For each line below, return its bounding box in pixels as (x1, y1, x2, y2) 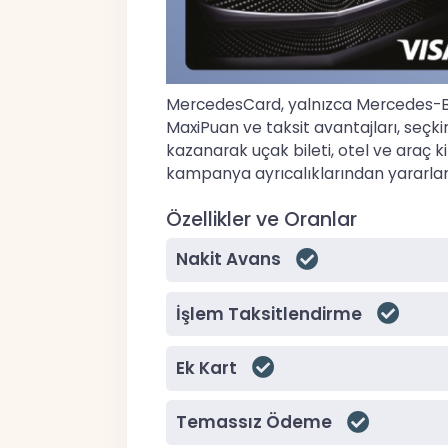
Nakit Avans (175, 247, 281, 272)
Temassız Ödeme (175, 410, 332, 435)
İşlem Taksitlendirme (175, 301, 362, 326)
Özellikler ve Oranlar (166, 206, 357, 234)
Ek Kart (175, 355, 237, 380)
